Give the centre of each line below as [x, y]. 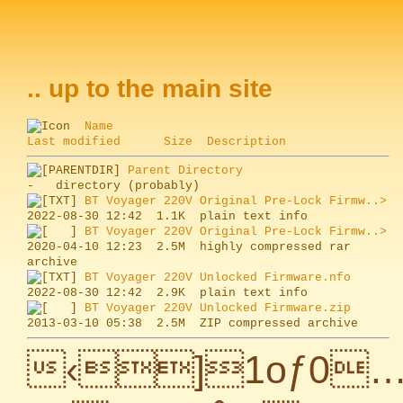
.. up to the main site [150, 89]
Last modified [74, 142]
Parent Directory [185, 170]
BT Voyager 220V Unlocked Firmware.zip [218, 308]
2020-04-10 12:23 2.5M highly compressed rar [189, 247]
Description [246, 142]
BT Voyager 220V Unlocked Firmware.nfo [218, 278]
